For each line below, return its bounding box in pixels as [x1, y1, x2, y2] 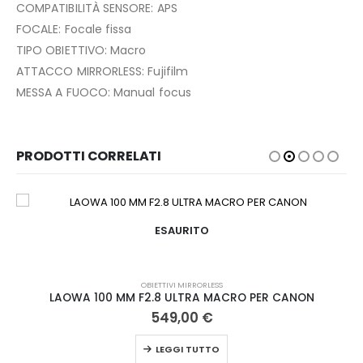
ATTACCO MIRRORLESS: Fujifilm [16, 63, 188, 80]
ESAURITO [154, 222, 209, 238]
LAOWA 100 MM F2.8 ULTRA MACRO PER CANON [49, 290, 314, 306]
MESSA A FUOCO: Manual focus [16, 84, 191, 101]
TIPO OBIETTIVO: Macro [16, 42, 147, 59]
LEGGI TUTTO [156, 342, 220, 356]
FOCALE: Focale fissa [16, 21, 132, 38]
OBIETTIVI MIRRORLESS [140, 280, 223, 291]
